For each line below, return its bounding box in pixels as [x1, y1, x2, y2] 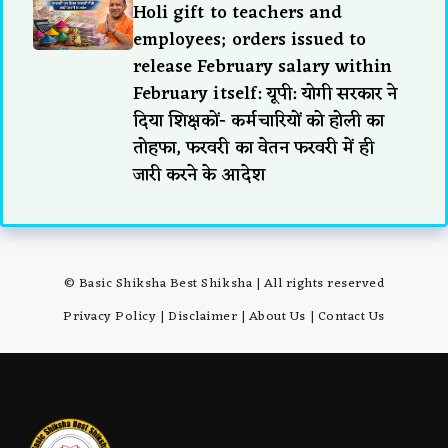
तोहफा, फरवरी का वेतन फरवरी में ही [133, 131, 375, 164]
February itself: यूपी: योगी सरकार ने [133, 77, 398, 110]
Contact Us [317, 304, 385, 328]
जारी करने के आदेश [133, 158, 265, 191]
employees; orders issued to [133, 23, 367, 56]
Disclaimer [168, 304, 238, 328]
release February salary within [133, 50, 393, 83]
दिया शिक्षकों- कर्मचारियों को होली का [133, 104, 384, 137]
